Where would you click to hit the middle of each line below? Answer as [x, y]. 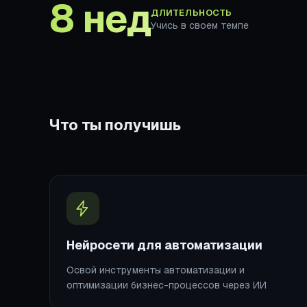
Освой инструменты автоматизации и [156, 270]
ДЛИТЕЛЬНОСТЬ [192, 12]
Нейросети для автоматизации [164, 245]
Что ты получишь [115, 124]
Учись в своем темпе [200, 25]
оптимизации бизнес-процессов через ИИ [167, 285]
